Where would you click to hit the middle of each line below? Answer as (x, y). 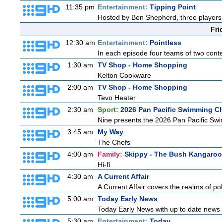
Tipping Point (173, 7)
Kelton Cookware (124, 75)
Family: (111, 154)
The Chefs (114, 142)
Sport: (109, 110)
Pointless (166, 43)
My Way (111, 132)
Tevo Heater (117, 98)
